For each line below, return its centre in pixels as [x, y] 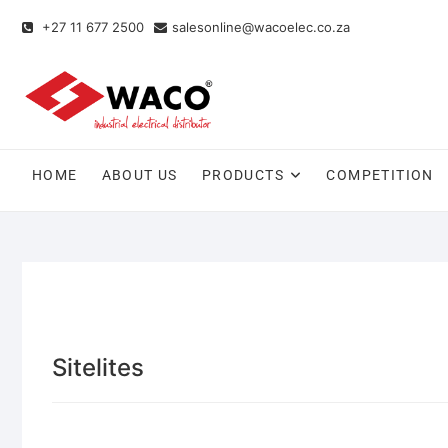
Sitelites [98, 367]
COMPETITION [380, 175]
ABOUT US [139, 175]
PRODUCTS [243, 175]
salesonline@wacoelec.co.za [261, 27]
